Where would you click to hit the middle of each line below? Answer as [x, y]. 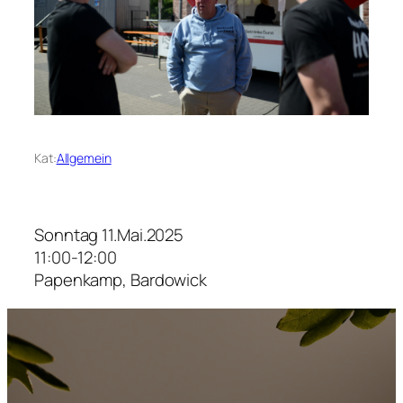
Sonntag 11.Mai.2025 [109, 235]
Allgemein [84, 158]
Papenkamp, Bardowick [121, 280]
